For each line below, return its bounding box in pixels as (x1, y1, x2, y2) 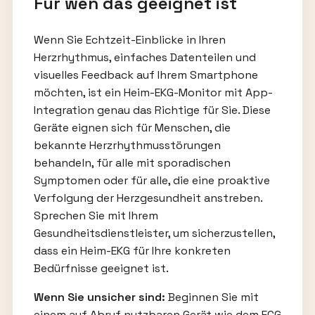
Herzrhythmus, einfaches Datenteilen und (33, 49, 256, 65)
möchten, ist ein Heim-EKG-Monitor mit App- (33, 84, 273, 100)
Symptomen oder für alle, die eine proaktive (33, 172, 270, 188)
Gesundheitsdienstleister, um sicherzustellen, (33, 225, 275, 240)
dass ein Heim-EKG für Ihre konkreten (33, 243, 231, 258)
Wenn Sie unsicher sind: (33, 289, 165, 304)
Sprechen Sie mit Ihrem (33, 207, 158, 223)
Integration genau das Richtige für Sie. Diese (33, 102, 271, 117)
